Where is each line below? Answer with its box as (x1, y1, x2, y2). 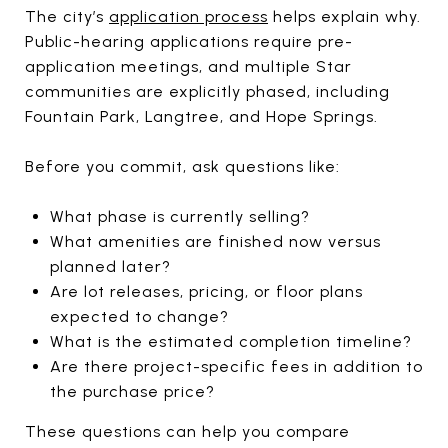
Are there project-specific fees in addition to (49, 356, 423, 376)
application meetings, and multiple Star (25, 56, 352, 76)
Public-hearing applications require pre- (25, 31, 353, 51)
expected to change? (49, 306, 229, 326)
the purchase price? (49, 381, 215, 401)
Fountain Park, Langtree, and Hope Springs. (25, 106, 378, 126)
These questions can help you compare (25, 421, 350, 441)
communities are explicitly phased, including (25, 81, 390, 101)
